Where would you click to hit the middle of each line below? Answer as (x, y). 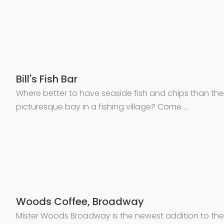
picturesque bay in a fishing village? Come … (102, 106)
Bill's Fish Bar (46, 79)
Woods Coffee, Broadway (80, 201)
